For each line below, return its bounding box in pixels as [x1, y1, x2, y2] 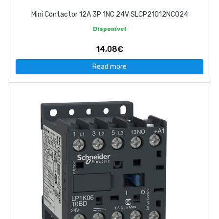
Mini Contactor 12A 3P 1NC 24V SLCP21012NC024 [31, 10, 188, 19]
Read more [92, 63, 127, 71]
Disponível [93, 25, 126, 33]
